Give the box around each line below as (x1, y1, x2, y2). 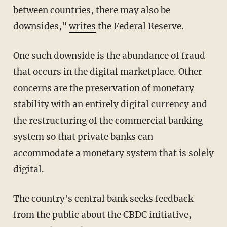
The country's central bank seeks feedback (13, 193, 19, 205)
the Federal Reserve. (95, 21, 184, 32)
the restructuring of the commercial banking (13, 115, 203, 127)
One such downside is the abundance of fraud (13, 50, 19, 62)
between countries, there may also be (13, 5, 170, 16)
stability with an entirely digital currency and (13, 99, 207, 110)
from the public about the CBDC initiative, (13, 209, 192, 221)
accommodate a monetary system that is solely (13, 147, 214, 159)
